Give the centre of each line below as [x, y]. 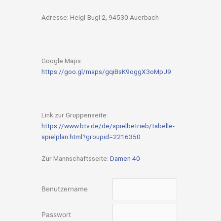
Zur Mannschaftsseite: [76, 159]
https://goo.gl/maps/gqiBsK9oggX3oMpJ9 [106, 72]
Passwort [56, 215]
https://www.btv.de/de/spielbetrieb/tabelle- [108, 126]
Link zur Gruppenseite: [75, 115]
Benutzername [65, 189]
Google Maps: [62, 61]
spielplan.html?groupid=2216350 [91, 137]
